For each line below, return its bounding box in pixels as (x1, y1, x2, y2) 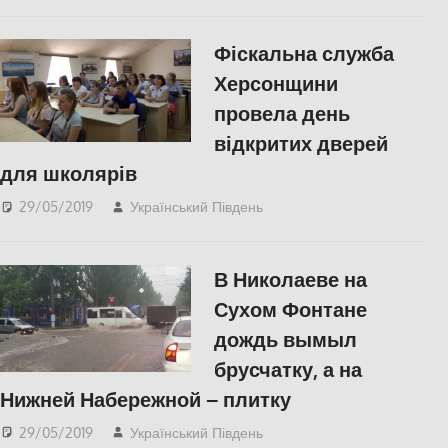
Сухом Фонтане (213, 295, 367, 322)
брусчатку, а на (213, 355, 362, 382)
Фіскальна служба (213, 40, 394, 67)
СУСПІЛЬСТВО (295, 197, 396, 215)
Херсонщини (213, 70, 338, 97)
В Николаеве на (213, 265, 367, 292)
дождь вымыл (213, 325, 357, 352)
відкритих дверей (213, 130, 388, 157)
